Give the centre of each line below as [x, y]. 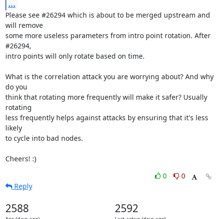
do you [16, 87]
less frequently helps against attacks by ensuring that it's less [107, 118]
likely [13, 128]
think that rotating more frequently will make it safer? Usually [106, 97]
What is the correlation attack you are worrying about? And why [109, 77]
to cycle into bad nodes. [44, 138]
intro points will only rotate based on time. [75, 56]
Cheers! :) [21, 159]
